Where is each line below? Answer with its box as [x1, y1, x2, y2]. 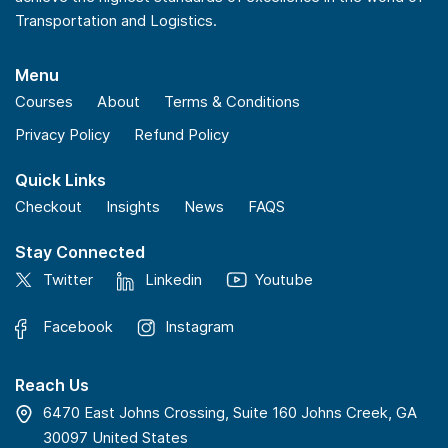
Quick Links [15, 170, 106, 191]
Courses [15, 92, 73, 112]
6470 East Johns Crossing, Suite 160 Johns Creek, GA [43, 403, 417, 423]
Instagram [165, 317, 234, 337]
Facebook [43, 317, 113, 337]
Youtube [254, 270, 313, 290]
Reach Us [15, 375, 89, 396]
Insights [106, 197, 160, 217]
